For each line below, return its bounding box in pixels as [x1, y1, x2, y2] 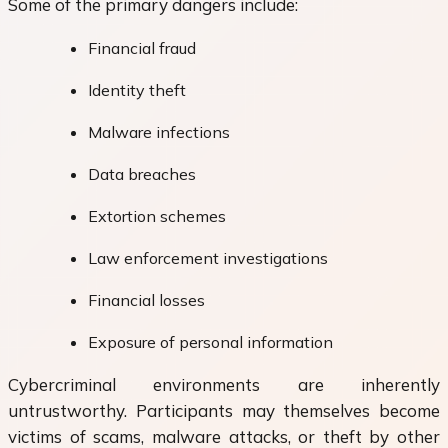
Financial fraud [88, 38, 196, 59]
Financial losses [88, 290, 205, 311]
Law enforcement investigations [88, 248, 328, 269]
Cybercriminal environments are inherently [8, 374, 440, 396]
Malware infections [88, 122, 230, 143]
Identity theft [88, 80, 186, 101]
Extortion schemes [88, 206, 226, 227]
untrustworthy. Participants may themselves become [8, 400, 440, 422]
